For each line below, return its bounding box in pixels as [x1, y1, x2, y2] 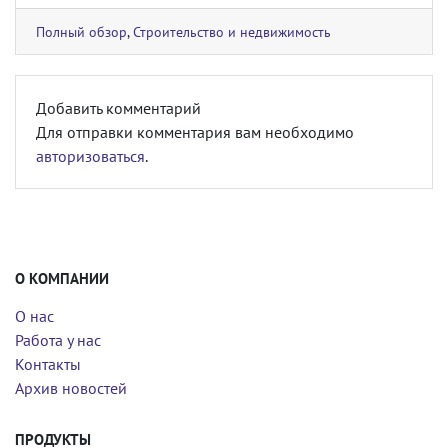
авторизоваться [36, 146, 145, 166]
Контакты [15, 354, 81, 374]
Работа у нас [15, 330, 101, 350]
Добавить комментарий [36, 98, 201, 118]
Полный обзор [36, 22, 127, 41]
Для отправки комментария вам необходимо [36, 122, 354, 142]
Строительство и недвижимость [133, 22, 331, 41]
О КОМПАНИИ [15, 269, 109, 288]
